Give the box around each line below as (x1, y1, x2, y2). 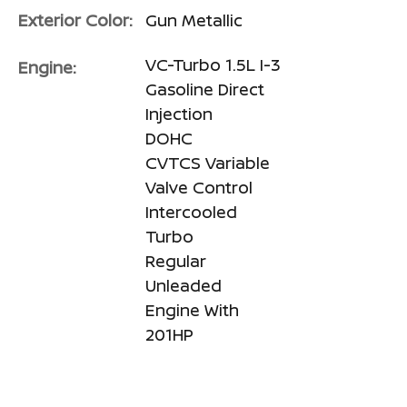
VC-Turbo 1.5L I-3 (145, 53, 281, 75)
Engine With (145, 298, 239, 321)
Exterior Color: (18, 8, 133, 31)
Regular (145, 249, 206, 272)
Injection (145, 102, 213, 124)
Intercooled (145, 200, 237, 223)
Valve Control (145, 175, 253, 198)
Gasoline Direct (145, 77, 264, 100)
